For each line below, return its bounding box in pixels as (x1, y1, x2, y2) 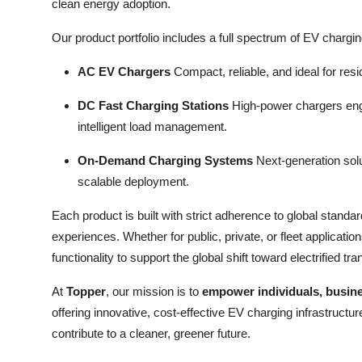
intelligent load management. (78, 119, 227, 133)
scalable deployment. (78, 174, 189, 188)
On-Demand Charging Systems (78, 153, 253, 167)
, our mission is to (106, 284, 202, 298)
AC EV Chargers (78, 64, 170, 78)
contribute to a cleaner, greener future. (52, 326, 250, 340)
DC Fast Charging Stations (78, 98, 229, 112)
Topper (66, 284, 106, 298)
